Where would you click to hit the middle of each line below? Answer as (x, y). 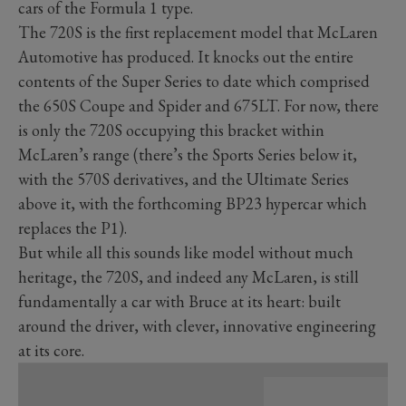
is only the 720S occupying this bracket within (171, 130)
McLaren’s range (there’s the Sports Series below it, (188, 154)
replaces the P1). (72, 227)
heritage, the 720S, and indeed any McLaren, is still (188, 276)
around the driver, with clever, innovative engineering (197, 325)
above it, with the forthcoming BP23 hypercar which (193, 203)
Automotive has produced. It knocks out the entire (186, 56)
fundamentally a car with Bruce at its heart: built (179, 301)
